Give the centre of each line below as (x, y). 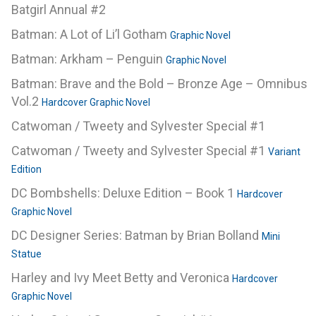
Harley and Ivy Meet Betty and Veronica (122, 278)
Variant (284, 152)
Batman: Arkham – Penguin (89, 59)
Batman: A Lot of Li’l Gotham (91, 35)
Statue (26, 254)
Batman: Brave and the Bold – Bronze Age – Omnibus (159, 84)
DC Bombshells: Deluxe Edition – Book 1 (124, 193)
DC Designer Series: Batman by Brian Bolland (136, 236)
